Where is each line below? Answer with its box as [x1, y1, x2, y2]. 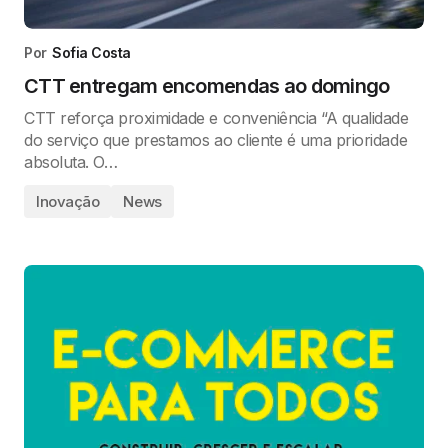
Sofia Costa [52, 43, 131, 61]
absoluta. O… [24, 151, 118, 172]
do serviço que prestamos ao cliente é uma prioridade [24, 129, 408, 150]
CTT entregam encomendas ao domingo [24, 73, 390, 98]
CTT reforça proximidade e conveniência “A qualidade [24, 107, 409, 128]
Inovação [36, 191, 100, 211]
